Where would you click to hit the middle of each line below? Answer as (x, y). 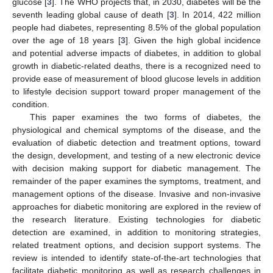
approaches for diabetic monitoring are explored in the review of (136, 206)
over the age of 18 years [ (66, 40)
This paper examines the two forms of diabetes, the (145, 117)
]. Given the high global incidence (193, 40)
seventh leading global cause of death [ (91, 14)
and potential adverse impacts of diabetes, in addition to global (136, 53)
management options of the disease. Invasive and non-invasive (136, 193)
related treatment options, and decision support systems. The (136, 245)
